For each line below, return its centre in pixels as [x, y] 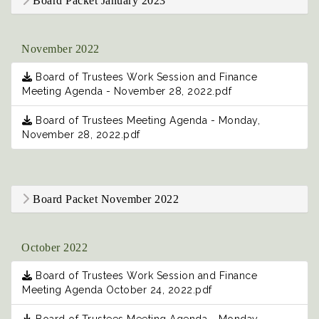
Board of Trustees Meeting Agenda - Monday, [146, 121]
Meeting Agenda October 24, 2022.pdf [117, 290]
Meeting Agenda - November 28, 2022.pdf [127, 91]
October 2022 [54, 248]
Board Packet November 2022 [104, 199]
